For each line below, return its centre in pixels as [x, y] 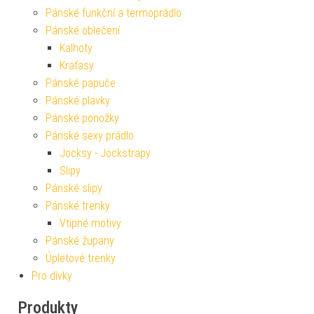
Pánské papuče [81, 83]
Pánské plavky [78, 101]
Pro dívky [52, 276]
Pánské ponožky [82, 118]
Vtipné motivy [90, 224]
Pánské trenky [78, 206]
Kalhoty [76, 48]
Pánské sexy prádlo [90, 136]
